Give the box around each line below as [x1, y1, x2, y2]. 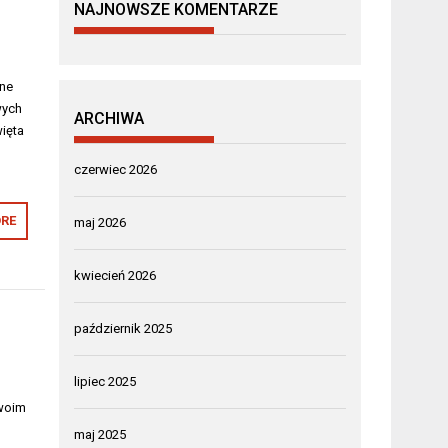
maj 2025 [74, 427, 127, 442]
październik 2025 [74, 321, 173, 336]
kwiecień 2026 [74, 268, 157, 283]
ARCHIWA [74, 109, 145, 128]
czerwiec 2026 [74, 162, 158, 177]
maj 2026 [74, 215, 127, 230]
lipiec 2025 [74, 374, 137, 389]
